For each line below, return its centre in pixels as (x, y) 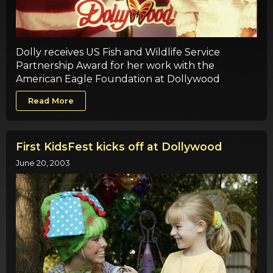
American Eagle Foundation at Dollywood (118, 79)
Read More (51, 101)
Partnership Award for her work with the (115, 65)
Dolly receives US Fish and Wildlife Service (118, 52)
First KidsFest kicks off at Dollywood (119, 147)
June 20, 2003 (43, 163)
